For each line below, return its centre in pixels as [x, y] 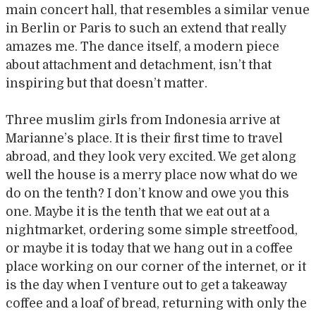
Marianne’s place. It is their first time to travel [144, 138]
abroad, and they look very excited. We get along [151, 156]
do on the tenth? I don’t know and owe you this [147, 193]
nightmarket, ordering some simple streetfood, [152, 230]
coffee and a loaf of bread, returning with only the [156, 303]
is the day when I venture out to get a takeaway [146, 285]
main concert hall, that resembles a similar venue [158, 10]
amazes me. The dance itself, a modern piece [142, 46]
